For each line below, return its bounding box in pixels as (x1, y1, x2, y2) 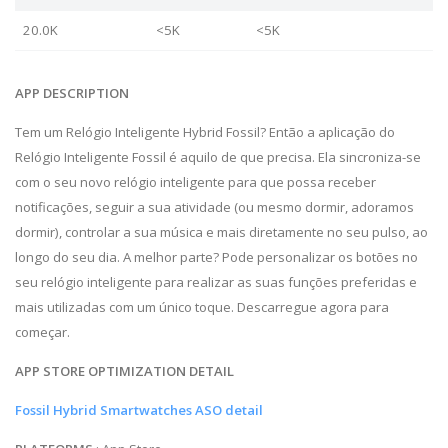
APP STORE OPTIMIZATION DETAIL (15, 361, 234, 380)
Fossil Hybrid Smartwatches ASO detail (15, 401, 266, 419)
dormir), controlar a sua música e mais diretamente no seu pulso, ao (15, 222, 428, 241)
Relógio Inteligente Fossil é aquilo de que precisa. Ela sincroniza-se (15, 147, 421, 166)
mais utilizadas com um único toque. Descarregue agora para (15, 297, 389, 316)
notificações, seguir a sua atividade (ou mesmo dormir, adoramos (15, 197, 414, 216)
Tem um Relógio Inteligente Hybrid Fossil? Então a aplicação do (15, 122, 395, 141)
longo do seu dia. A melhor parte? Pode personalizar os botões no (15, 247, 418, 266)
